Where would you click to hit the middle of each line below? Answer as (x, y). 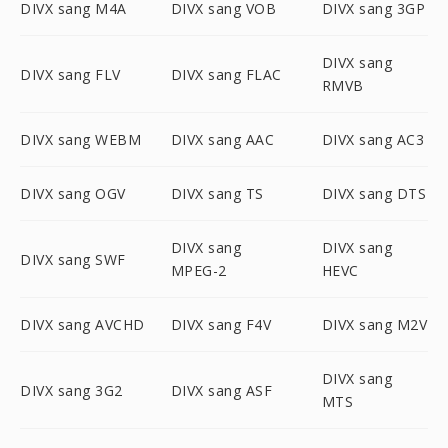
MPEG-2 (198, 270)
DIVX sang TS (217, 193)
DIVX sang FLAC (226, 74)
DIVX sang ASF (221, 390)
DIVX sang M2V (374, 324)
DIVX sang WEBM (80, 139)
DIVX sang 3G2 (71, 390)
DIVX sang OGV (73, 193)
